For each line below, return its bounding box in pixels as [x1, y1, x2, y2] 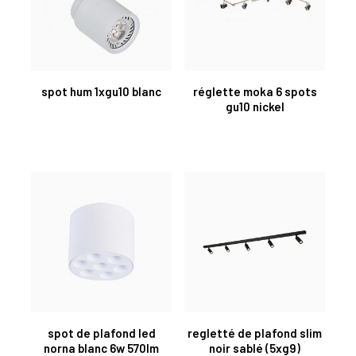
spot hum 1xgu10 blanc [41, 83, 161, 99]
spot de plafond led [47, 325, 156, 340]
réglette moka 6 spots [192, 83, 317, 99]
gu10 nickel [225, 99, 284, 114]
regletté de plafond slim [188, 325, 322, 340]
